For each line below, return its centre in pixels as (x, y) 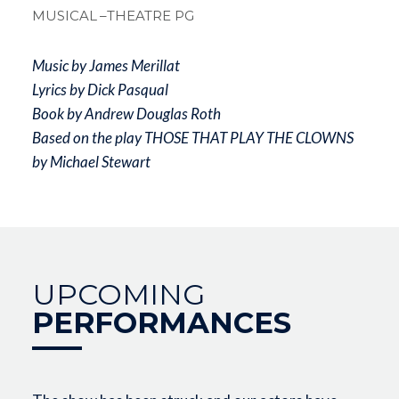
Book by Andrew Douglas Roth (126, 113)
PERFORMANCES (161, 322)
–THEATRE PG (147, 15)
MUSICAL (64, 15)
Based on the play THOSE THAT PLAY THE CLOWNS (192, 137)
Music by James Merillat (106, 65)
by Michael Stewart (91, 161)
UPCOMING (118, 294)
